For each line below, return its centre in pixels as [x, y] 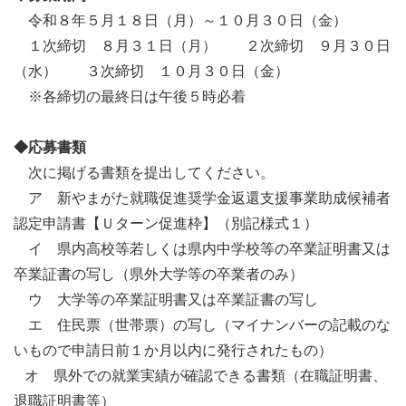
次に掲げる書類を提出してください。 [144, 173]
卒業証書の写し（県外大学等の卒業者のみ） [159, 275]
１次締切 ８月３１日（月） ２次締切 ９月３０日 [202, 46]
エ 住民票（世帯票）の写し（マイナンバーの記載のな [202, 325]
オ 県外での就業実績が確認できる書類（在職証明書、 [200, 376]
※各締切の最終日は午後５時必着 [130, 97]
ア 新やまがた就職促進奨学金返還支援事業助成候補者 [202, 198]
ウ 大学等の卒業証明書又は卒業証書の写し [166, 300]
